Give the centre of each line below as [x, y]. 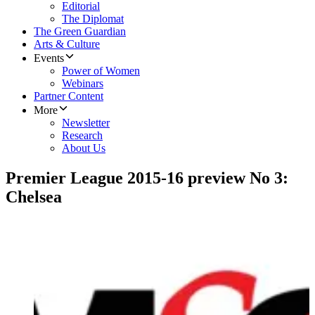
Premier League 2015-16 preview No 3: [147, 178]
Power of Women [101, 71]
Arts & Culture [67, 44]
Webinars [83, 84]
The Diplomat [93, 19]
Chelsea [34, 197]
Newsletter [86, 123]
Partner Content [69, 96]
